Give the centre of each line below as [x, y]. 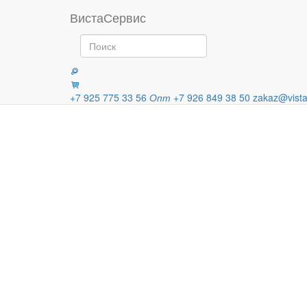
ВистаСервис [108, 17]
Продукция [223, 12]
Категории [91, 50]
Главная [165, 12]
